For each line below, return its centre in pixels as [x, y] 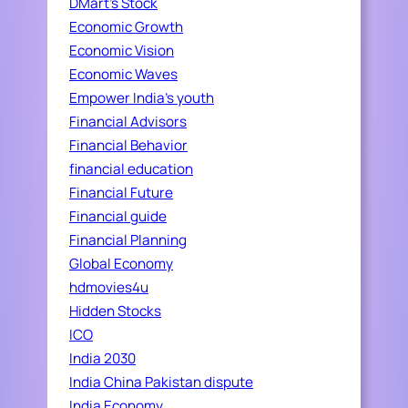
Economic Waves [123, 75]
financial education [131, 169]
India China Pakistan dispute [161, 382]
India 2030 [102, 359]
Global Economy [121, 264]
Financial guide [118, 217]
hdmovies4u [109, 288]
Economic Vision [122, 51]
